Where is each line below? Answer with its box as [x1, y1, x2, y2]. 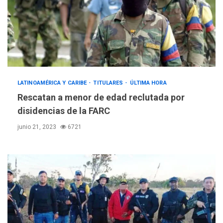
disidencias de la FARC [17, 106, 110, 116]
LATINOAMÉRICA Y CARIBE [17, 80, 89, 87]
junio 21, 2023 [17, 123, 58, 131]
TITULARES [93, 80, 125, 87]
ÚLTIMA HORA [129, 80, 167, 87]
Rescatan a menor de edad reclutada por [17, 92, 185, 103]
